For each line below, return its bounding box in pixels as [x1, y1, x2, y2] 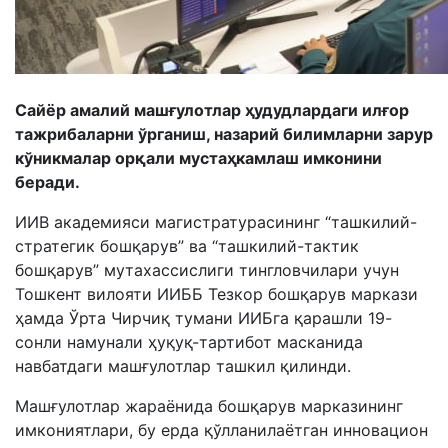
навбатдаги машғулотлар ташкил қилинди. [15, 356, 351, 376]
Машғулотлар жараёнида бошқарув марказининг [15, 396, 403, 416]
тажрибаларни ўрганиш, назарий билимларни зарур [15, 124, 433, 144]
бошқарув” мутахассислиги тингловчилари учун [15, 260, 399, 280]
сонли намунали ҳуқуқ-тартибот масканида [15, 332, 363, 352]
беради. [15, 172, 80, 192]
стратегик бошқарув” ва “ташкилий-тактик [15, 236, 359, 256]
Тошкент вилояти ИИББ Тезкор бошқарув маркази [15, 284, 418, 304]
